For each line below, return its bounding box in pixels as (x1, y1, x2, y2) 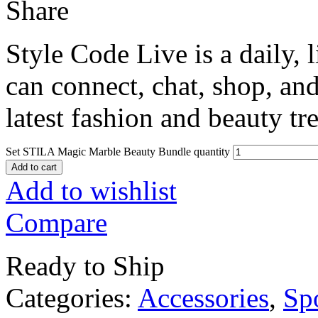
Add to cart (11, 161, 57, 172)
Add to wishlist (6, 175, 177, 206)
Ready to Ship (6, 250, 165, 281)
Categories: (6, 282, 138, 313)
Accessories (138, 282, 269, 313)
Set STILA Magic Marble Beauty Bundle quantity (6, 145, 230, 158)
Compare (6, 207, 107, 238)
